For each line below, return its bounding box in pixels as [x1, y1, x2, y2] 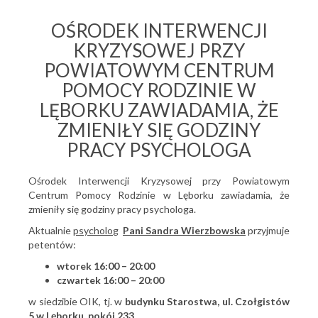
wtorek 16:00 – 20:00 [57, 260, 155, 272]
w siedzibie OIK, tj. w [28, 295, 125, 307]
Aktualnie [28, 224, 73, 236]
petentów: [28, 238, 76, 251]
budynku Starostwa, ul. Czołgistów [124, 295, 290, 307]
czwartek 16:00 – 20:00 [57, 274, 164, 286]
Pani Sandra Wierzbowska [123, 224, 246, 236]
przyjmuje [246, 224, 290, 236]
